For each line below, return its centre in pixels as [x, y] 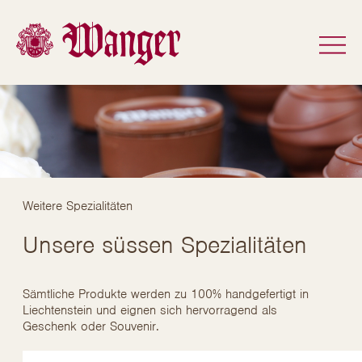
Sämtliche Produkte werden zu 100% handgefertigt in [166, 294]
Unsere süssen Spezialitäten [165, 245]
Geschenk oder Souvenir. [93, 326]
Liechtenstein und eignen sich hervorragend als [150, 310]
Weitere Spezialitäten [78, 206]
